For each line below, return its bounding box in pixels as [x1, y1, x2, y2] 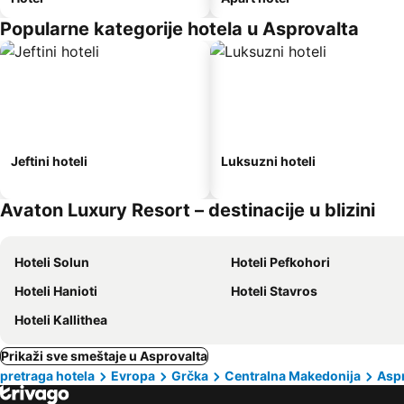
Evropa [111, 368, 155, 383]
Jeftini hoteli [11, 153, 87, 169]
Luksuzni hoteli [221, 153, 316, 169]
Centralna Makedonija [225, 368, 361, 383]
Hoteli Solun [14, 254, 89, 270]
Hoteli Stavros [231, 283, 317, 298]
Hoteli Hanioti [14, 283, 97, 298]
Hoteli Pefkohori [231, 254, 330, 270]
